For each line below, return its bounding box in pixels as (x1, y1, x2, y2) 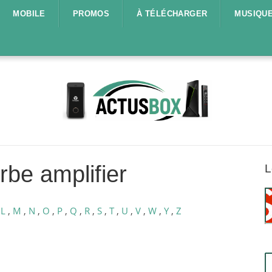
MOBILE (13, 9, 46, 18)
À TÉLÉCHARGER (137, 9, 208, 18)
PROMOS (72, 9, 110, 18)
